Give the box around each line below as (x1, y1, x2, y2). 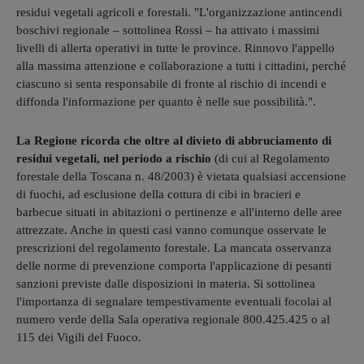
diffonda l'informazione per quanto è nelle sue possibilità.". (16, 94, 316, 108)
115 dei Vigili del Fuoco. (16, 330, 141, 344)
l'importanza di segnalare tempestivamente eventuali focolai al (16, 294, 331, 308)
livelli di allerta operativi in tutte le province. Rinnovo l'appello (16, 41, 335, 54)
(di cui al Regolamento (211, 151, 330, 165)
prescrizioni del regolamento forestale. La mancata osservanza (16, 240, 331, 254)
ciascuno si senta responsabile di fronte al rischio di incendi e (16, 76, 327, 90)
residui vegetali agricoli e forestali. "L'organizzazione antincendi (16, 5, 342, 19)
